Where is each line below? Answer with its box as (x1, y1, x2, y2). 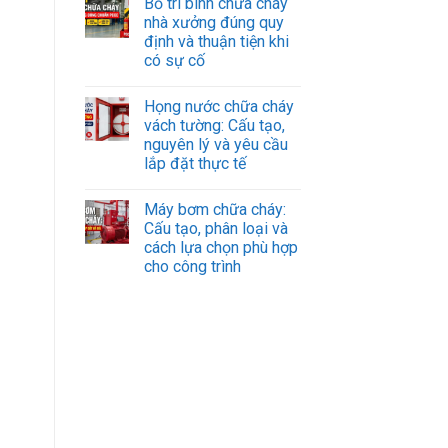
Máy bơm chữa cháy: (143, 199, 286, 219)
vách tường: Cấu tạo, (143, 115, 285, 135)
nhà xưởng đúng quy (143, 12, 284, 32)
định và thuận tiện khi (143, 31, 289, 51)
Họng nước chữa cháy (143, 96, 294, 116)
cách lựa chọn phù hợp (143, 237, 298, 257)
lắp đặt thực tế (143, 153, 246, 173)
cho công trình (143, 256, 241, 276)
